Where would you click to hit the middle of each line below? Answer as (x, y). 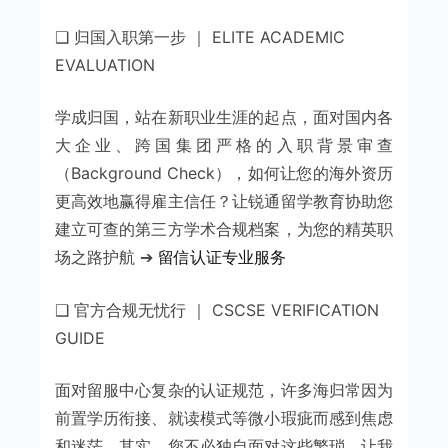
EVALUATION (104, 64)
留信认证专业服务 (221, 256)
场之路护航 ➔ (106, 256)
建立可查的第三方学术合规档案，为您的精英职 (224, 228)
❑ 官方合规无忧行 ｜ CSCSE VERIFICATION (216, 309)
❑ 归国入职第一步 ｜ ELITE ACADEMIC (199, 36)
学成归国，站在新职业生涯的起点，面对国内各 (224, 116)
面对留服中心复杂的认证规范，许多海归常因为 (224, 389)
